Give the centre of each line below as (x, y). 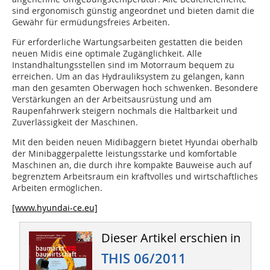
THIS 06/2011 (143, 259)
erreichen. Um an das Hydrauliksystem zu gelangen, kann (128, 77)
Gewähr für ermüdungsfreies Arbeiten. (91, 22)
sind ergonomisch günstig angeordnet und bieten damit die (133, 11)
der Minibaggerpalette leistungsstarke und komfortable (124, 154)
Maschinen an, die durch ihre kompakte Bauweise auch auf (132, 165)
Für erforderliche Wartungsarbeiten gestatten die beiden (127, 42)
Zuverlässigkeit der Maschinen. (75, 122)
